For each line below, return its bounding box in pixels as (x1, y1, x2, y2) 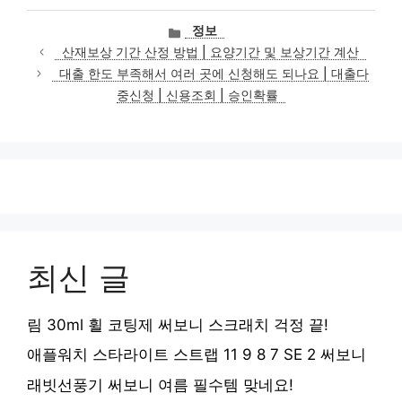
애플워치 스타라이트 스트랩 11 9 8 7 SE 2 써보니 (27, 345, 366, 364)
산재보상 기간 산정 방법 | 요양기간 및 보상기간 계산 (62, 44, 360, 59)
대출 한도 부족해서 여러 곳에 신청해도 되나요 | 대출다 (59, 66, 370, 81)
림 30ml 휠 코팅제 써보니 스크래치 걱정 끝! (27, 315, 328, 334)
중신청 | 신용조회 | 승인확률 (117, 87, 278, 102)
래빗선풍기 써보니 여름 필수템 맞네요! (27, 375, 293, 394)
